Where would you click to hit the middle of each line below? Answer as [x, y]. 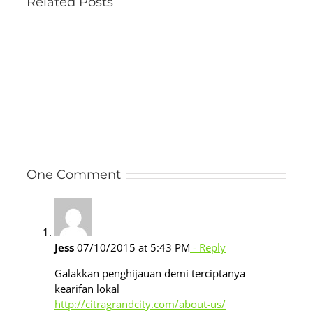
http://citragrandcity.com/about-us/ [140, 304]
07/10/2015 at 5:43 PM [132, 248]
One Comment [74, 175]
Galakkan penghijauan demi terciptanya [150, 274]
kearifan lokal [87, 289]
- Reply [208, 248]
